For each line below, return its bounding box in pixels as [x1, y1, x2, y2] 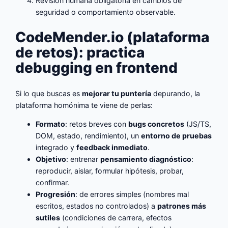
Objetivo [36, 154, 67, 163]
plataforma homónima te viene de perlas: [15, 100, 153, 109]
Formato [36, 119, 66, 128]
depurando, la [151, 89, 201, 98]
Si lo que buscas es [15, 89, 82, 98]
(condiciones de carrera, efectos [60, 213, 172, 222]
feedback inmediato [76, 142, 148, 152]
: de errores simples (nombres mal [75, 189, 189, 198]
